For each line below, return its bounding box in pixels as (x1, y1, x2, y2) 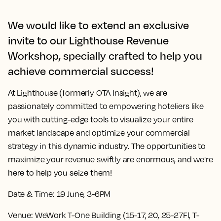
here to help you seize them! (8, 168, 112, 178)
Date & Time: (8, 189, 55, 199)
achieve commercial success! (8, 64, 154, 77)
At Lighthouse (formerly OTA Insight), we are (8, 88, 168, 98)
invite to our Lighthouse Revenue (8, 34, 169, 47)
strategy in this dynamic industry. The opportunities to (8, 141, 206, 151)
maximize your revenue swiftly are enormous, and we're (8, 154, 213, 164)
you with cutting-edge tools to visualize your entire (8, 114, 193, 124)
